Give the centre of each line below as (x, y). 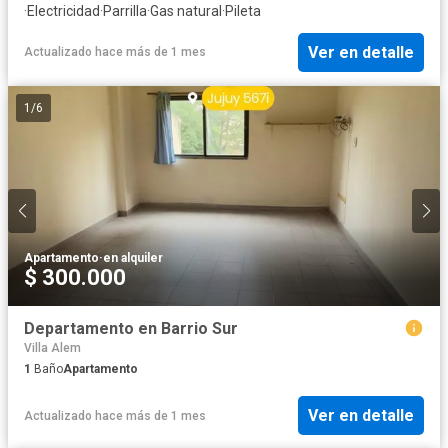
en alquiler (133, 258)
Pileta (243, 11)
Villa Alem (52, 347)
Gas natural (186, 11)
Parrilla (125, 11)
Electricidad (63, 11)
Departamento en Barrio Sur (131, 329)
